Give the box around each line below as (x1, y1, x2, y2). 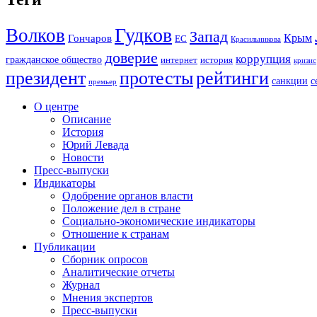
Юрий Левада (62, 139, 129, 151)
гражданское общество (6, 54, 102, 65)
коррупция (236, 52, 291, 66)
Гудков (115, 24, 172, 46)
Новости (62, 151, 104, 163)
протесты (120, 68, 193, 88)
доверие (105, 49, 158, 67)
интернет (161, 55, 197, 65)
